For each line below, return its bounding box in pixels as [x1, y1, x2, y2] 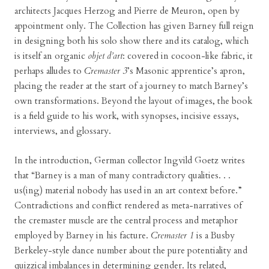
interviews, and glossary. [14, 125, 111, 137]
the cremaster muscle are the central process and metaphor [14, 214, 238, 226]
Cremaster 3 [84, 65, 127, 77]
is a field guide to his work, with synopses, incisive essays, [14, 110, 239, 122]
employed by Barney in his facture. [14, 229, 151, 241]
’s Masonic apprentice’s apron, [127, 65, 245, 77]
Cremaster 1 [151, 229, 194, 241]
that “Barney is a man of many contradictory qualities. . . [14, 169, 231, 181]
